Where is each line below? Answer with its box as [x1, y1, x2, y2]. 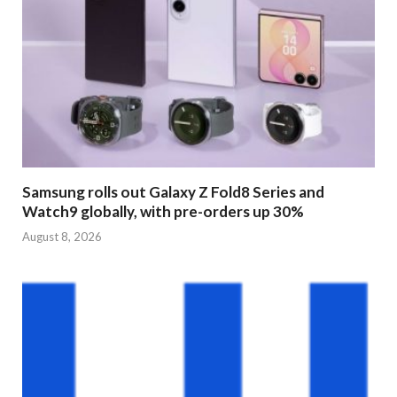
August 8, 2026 [22, 230, 102, 245]
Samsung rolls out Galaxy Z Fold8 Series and [22, 182, 324, 201]
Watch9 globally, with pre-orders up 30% [22, 201, 304, 221]
